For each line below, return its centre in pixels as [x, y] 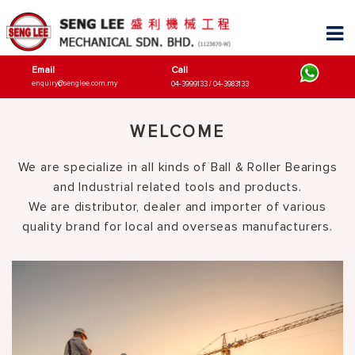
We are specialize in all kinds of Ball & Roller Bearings [177, 167]
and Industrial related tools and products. [177, 187]
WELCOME [177, 132]
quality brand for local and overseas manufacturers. [177, 227]
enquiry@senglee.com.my [74, 84]
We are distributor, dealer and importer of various [177, 207]
